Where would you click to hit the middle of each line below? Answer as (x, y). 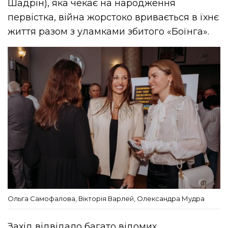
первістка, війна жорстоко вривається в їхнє (113, 18)
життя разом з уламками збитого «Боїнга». (109, 32)
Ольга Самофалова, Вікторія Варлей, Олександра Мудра (106, 198)
